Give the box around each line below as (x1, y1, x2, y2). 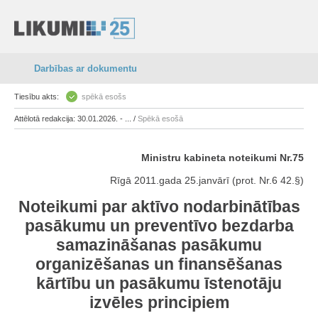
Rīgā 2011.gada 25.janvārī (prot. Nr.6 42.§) (110, 175, 304, 186)
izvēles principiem (89, 293, 229, 312)
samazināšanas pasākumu (56, 236, 262, 254)
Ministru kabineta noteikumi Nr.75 (141, 152, 304, 163)
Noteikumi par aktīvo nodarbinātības (18, 197, 300, 216)
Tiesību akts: (14, 92, 59, 101)
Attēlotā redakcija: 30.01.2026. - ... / (14, 114, 138, 123)
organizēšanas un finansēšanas (35, 255, 283, 273)
